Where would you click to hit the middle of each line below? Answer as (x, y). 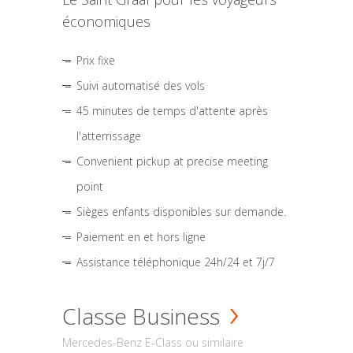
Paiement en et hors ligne (141, 236)
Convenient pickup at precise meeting (172, 161)
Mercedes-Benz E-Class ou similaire (153, 342)
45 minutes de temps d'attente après (172, 110)
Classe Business (141, 316)
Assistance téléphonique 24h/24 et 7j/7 (176, 262)
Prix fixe (96, 60)
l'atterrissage (109, 136)
